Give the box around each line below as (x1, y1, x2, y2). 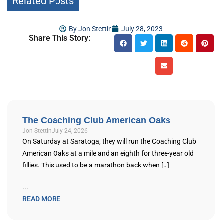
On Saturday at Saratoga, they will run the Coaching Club (22, 137, 196, 145)
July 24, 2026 (52, 127, 88, 134)
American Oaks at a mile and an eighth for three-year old (22, 149, 194, 157)
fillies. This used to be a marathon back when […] (22, 161, 169, 169)
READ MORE (22, 194, 60, 203)
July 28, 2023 (121, 24, 163, 33)
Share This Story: (28, 33, 90, 43)
